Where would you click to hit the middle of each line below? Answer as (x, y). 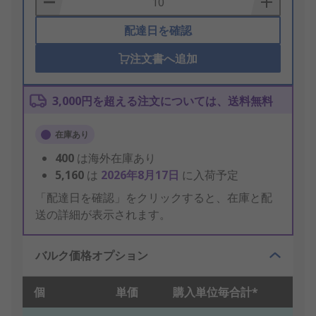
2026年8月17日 (141, 175)
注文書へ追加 (163, 59)
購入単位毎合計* (215, 292)
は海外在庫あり (116, 158)
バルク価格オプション (92, 256)
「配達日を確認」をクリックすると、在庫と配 (154, 198)
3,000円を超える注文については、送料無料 (163, 101)
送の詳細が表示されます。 (103, 215)
